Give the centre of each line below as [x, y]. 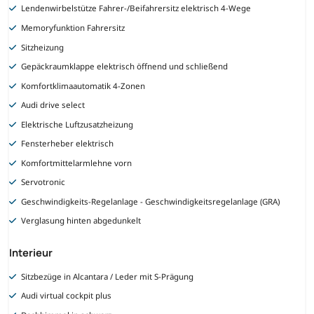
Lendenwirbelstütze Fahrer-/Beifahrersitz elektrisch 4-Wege [136, 8]
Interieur [31, 253]
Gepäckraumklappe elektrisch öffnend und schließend [125, 67]
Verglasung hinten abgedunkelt [81, 221]
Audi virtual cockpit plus [67, 296]
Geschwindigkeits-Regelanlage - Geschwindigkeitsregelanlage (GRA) [151, 201]
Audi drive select [53, 105]
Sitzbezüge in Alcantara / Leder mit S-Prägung [108, 276]
